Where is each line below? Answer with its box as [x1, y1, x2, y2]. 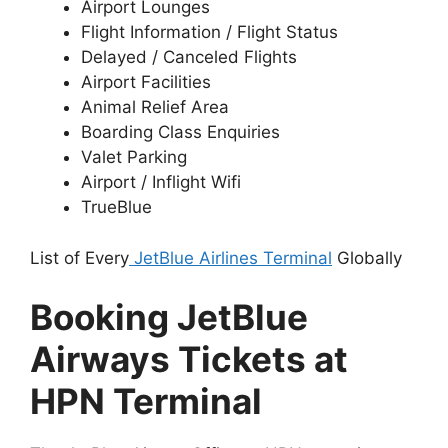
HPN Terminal [30, 380, 262, 423]
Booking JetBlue [30, 296, 308, 339]
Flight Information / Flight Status [81, 22, 338, 43]
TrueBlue [81, 197, 152, 218]
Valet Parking [81, 147, 187, 168]
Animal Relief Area [81, 97, 229, 118]
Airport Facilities [81, 72, 211, 93]
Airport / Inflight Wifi [81, 172, 241, 193]
